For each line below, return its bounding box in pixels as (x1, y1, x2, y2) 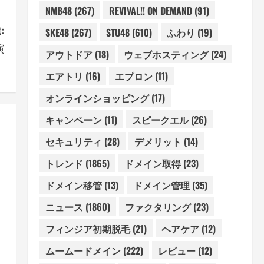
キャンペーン (45, 112, 102, 127)
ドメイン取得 (124, 156, 181, 170)
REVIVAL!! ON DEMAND (108, 3, 192, 18)
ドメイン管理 (133, 177, 190, 192)
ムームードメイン (45, 243, 121, 258)
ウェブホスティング (123, 47, 209, 61)
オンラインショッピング (45, 90, 149, 105)
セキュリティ (45, 134, 102, 148)
